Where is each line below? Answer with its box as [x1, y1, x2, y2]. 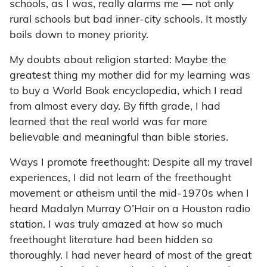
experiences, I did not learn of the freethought [10, 173, 231, 184]
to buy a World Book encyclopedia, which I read [10, 86, 243, 97]
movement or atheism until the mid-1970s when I [10, 189, 249, 200]
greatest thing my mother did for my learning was [10, 71, 250, 82]
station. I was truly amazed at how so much [10, 220, 222, 231]
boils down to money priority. [10, 30, 148, 41]
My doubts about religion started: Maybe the [10, 55, 226, 66]
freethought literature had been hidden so [10, 235, 213, 246]
